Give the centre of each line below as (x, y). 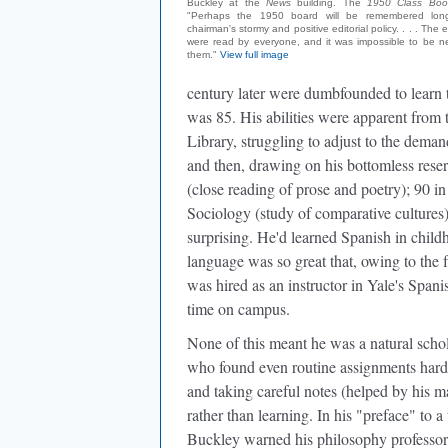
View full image (254, 54)
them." (203, 54)
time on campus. (238, 308)
